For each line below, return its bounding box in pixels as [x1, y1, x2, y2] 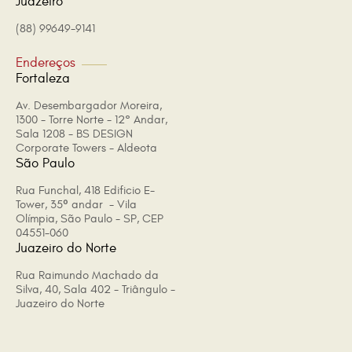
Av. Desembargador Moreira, [16, 99, 162, 112]
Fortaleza [16, 71, 70, 86]
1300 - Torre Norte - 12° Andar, [16, 113, 167, 126]
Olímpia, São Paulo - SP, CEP [16, 212, 163, 225]
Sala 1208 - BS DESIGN [16, 127, 133, 141]
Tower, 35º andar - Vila [16, 198, 137, 211]
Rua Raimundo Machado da [16, 269, 159, 282]
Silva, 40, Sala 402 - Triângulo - [16, 283, 175, 296]
